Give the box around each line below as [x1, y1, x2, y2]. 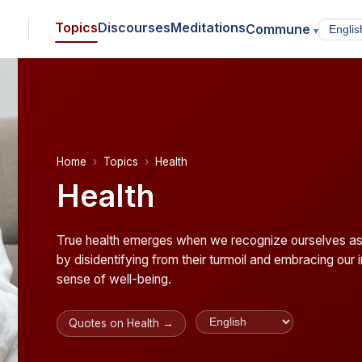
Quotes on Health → [69, 317, 175, 330]
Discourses [97, 19, 170, 36]
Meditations [170, 19, 246, 36]
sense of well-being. [57, 271, 172, 287]
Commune [245, 20, 314, 37]
